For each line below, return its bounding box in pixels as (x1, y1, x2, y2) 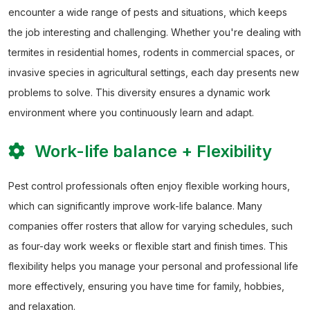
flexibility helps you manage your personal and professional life (8, 260, 298, 272)
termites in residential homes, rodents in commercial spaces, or (8, 46, 295, 58)
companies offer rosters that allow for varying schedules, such (8, 220, 293, 232)
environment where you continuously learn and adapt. (8, 107, 254, 118)
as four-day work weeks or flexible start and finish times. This (8, 240, 288, 252)
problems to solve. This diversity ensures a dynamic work (8, 86, 271, 98)
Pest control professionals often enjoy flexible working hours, (8, 180, 290, 192)
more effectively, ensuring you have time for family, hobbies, (8, 280, 284, 292)
